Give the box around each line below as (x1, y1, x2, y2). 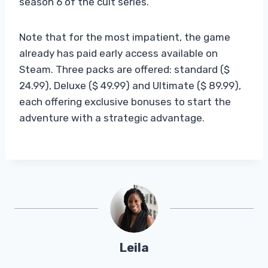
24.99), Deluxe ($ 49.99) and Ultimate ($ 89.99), (19, 79, 241, 92)
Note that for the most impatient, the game (19, 31, 230, 43)
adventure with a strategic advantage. (19, 111, 205, 124)
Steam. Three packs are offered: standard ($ (19, 63, 230, 75)
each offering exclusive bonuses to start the (19, 95, 231, 108)
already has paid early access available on (19, 47, 218, 59)
